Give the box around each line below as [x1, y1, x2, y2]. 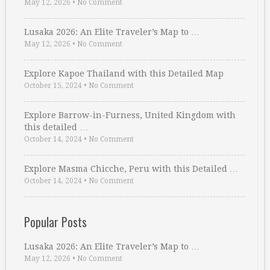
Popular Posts [24, 213, 87, 231]
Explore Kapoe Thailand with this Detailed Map [24, 69, 224, 79]
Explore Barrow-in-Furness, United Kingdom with [24, 110, 236, 121]
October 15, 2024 [24, 81, 82, 90]
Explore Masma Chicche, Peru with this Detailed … [24, 164, 238, 174]
